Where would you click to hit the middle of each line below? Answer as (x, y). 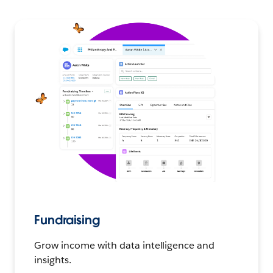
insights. (53, 260)
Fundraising (67, 220)
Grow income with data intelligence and (125, 245)
